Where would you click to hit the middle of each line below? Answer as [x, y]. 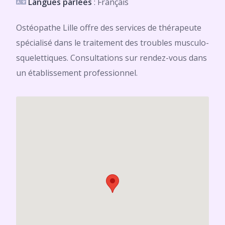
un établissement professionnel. [77, 73]
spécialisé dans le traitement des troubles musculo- [113, 43]
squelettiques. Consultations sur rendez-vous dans [111, 58]
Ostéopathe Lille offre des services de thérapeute [109, 28]
